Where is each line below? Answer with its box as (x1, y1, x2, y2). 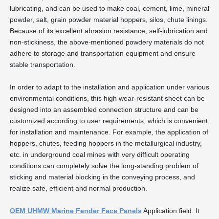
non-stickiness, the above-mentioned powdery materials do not (10, 38, 204, 46)
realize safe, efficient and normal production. (10, 184, 147, 193)
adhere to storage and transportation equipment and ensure (10, 49, 196, 58)
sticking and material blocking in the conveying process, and (10, 173, 195, 181)
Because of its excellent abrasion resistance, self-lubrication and (10, 27, 208, 35)
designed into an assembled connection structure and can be (10, 106, 198, 114)
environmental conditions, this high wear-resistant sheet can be (10, 94, 205, 103)
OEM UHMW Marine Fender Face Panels (10, 207, 142, 215)
